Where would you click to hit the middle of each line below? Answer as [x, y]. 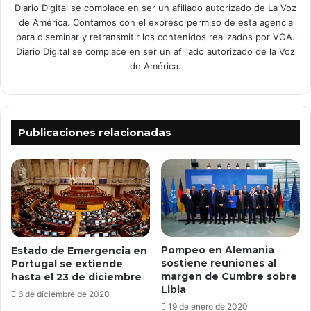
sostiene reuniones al [219, 263]
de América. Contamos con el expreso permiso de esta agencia [155, 22]
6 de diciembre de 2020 [64, 294]
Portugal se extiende [67, 263]
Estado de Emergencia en [79, 250]
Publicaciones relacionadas [95, 132]
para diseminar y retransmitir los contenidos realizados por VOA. [155, 36]
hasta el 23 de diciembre [76, 277]
